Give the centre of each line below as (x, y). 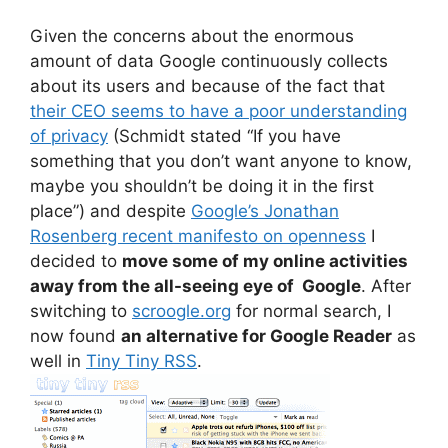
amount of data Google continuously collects (209, 60)
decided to (76, 260)
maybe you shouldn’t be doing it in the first (202, 185)
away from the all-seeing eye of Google (195, 285)
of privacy (69, 135)
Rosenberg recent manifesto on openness (198, 235)
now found (75, 335)
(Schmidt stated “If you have (224, 135)
